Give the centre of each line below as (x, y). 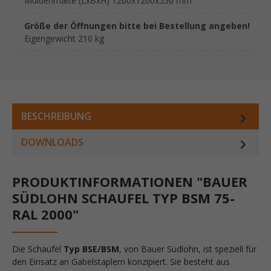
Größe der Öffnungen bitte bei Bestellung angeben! (137, 25)
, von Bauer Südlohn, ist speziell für (188, 249)
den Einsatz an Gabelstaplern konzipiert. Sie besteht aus (121, 261)
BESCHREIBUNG (56, 116)
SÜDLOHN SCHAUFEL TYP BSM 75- (123, 198)
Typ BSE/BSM (91, 249)
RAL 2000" (45, 214)
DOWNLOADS (52, 142)
